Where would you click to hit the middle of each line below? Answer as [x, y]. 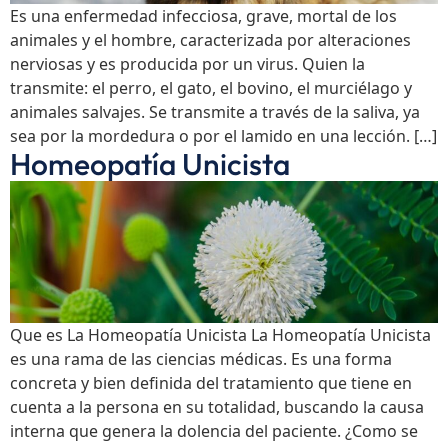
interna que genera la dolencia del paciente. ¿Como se [214, 431]
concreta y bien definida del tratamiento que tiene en [211, 383]
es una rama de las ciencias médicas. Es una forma [201, 359]
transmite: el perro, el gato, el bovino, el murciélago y [211, 87]
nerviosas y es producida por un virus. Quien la [187, 63]
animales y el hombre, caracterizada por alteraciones [210, 39]
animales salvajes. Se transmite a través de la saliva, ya [215, 111]
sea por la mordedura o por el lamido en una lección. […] [223, 135]
